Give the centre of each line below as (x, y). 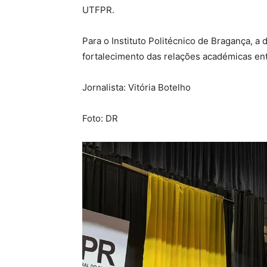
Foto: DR (100, 118)
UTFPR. (98, 10)
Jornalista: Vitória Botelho (136, 87)
